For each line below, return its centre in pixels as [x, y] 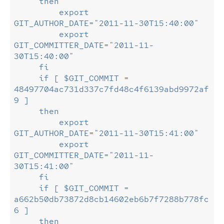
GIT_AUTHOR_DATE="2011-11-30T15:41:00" [106, 133]
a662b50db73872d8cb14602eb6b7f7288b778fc [111, 199]
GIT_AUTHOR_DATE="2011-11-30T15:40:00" [106, 23]
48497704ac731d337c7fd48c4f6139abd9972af [111, 89]
